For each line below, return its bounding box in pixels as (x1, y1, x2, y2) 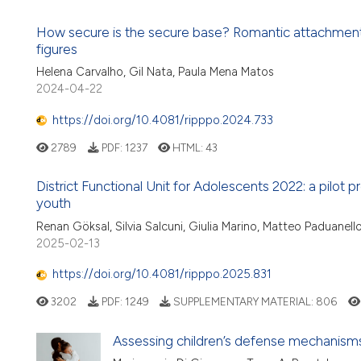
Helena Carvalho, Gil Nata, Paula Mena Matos (36, 64, 274, 80)
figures (36, 41, 77, 58)
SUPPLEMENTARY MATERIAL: (171, 295, 316, 309)
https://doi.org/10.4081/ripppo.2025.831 (52, 267, 272, 282)
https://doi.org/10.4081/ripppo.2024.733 (52, 112, 273, 127)
